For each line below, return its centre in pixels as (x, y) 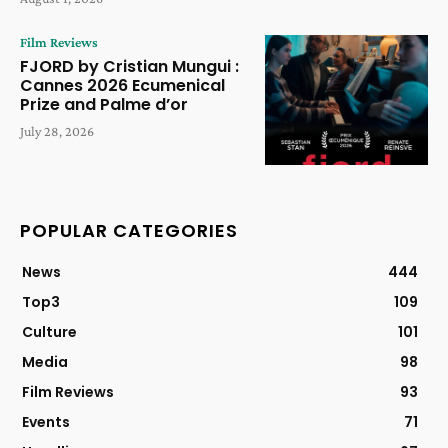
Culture (49, 332)
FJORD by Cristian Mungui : (129, 66)
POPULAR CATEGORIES (129, 231)
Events (46, 422)
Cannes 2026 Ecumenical (122, 85)
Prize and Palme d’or (104, 104)
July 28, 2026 (57, 130)
